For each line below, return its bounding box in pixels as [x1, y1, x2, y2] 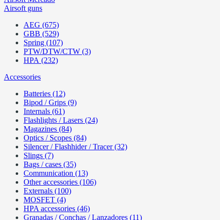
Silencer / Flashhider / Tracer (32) [24, 142, 127, 151]
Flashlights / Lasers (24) [24, 116, 98, 124]
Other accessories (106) [24, 178, 96, 186]
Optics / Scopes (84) [24, 134, 86, 142]
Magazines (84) [24, 125, 72, 133]
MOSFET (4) [24, 195, 66, 204]
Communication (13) [24, 169, 88, 177]
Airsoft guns [4, 4, 42, 12]
